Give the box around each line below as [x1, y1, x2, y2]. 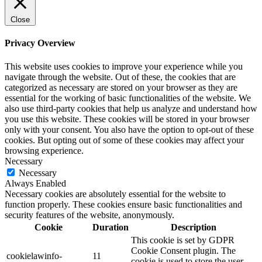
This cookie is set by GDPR [131, 235, 235, 245]
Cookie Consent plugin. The [131, 245, 236, 256]
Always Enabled [5, 178, 66, 188]
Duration [92, 222, 129, 232]
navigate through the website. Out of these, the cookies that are [5, 71, 236, 82]
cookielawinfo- [6, 250, 62, 261]
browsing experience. [5, 145, 84, 156]
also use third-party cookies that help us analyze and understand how [5, 103, 257, 113]
